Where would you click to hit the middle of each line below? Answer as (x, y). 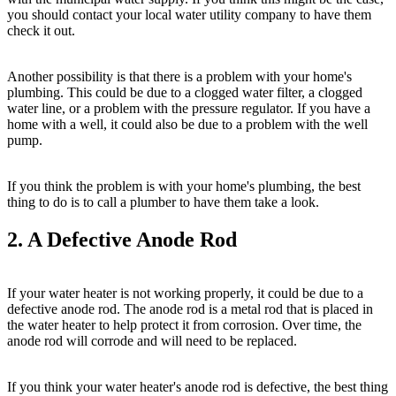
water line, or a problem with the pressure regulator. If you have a (189, 108)
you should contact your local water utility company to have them (189, 14)
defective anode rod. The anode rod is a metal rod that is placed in (190, 308)
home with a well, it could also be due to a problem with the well (187, 124)
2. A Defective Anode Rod (122, 239)
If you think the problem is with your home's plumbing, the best (184, 186)
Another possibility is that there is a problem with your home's (179, 76)
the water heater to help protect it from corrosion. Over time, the (184, 324)
